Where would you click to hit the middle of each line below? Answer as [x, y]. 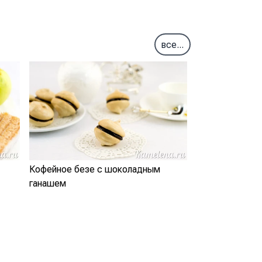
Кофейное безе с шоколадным [95, 169]
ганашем [48, 183]
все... [173, 44]
